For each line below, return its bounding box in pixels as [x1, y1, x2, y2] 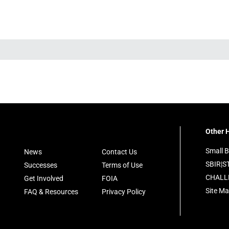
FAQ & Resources [24, 188, 78, 196]
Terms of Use [102, 161, 143, 169]
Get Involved [24, 174, 63, 182]
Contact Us [102, 148, 137, 156]
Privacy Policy [102, 188, 146, 196]
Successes [24, 161, 57, 169]
